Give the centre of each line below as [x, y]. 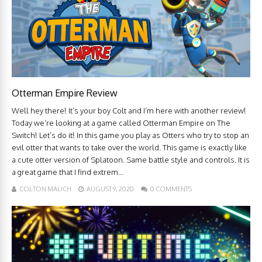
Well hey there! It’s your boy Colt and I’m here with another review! [129, 111]
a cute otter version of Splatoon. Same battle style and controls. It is [131, 160]
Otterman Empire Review [65, 93]
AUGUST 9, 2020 [110, 189]
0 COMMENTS [171, 189]
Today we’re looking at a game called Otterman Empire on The [121, 123]
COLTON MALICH [45, 189]
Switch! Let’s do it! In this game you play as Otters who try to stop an [130, 135]
